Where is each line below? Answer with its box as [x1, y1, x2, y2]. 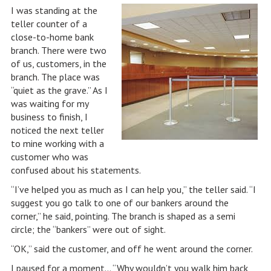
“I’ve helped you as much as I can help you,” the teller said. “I [10, 183, 256, 195]
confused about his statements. [10, 164, 141, 176]
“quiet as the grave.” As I [10, 84, 108, 96]
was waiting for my [10, 97, 88, 109]
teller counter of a [10, 18, 87, 30]
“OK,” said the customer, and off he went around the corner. [10, 243, 253, 255]
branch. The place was [10, 71, 100, 83]
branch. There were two [10, 44, 106, 56]
